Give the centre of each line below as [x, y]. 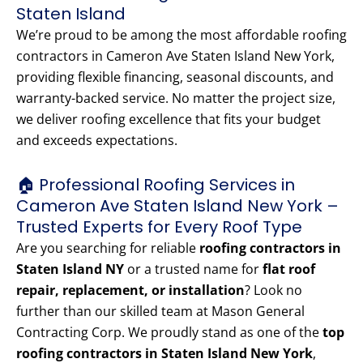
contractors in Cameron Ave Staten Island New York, [175, 56]
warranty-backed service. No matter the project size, [176, 98]
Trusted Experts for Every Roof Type [159, 227]
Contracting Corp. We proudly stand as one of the [169, 333]
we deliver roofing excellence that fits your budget [169, 120]
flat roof [289, 269]
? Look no [273, 290]
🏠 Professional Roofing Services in [156, 185]
